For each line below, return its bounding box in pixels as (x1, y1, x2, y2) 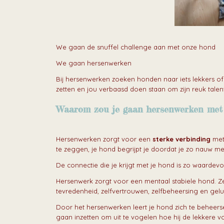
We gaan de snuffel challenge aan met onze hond (56, 43, 215, 51)
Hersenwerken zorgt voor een (56, 135, 150, 143)
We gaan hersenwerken (56, 59, 131, 67)
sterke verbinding (150, 135, 210, 143)
